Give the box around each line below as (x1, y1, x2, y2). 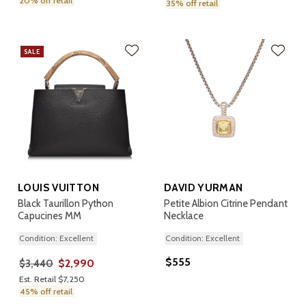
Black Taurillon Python (18, 197, 113, 210)
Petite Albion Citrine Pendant (164, 197, 288, 210)
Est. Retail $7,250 (19, 274, 85, 284)
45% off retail (20, 286, 72, 296)
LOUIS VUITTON (18, 181, 99, 194)
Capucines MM (18, 210, 81, 222)
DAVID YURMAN (164, 181, 243, 194)
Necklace (164, 210, 204, 222)
